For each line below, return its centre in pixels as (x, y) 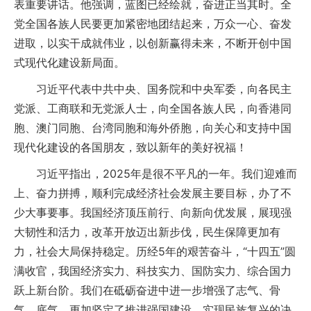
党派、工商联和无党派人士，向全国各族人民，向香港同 (153, 108)
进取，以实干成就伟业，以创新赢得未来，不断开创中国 (153, 43)
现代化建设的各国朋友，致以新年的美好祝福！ (131, 147)
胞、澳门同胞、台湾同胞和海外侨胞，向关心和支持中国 (153, 128)
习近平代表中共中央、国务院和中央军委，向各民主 (153, 89)
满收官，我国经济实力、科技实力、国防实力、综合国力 (153, 271)
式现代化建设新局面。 (69, 62)
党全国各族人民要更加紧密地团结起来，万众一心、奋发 (153, 24)
